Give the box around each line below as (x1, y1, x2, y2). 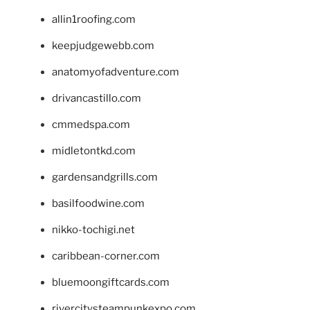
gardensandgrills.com (52, 170, 158, 183)
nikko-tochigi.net (52, 223, 135, 236)
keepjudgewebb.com (52, 39, 154, 52)
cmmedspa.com (52, 118, 130, 131)
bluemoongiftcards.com (52, 275, 170, 289)
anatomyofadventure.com (52, 65, 179, 78)
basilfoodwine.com (52, 197, 145, 210)
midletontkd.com (52, 144, 136, 157)
